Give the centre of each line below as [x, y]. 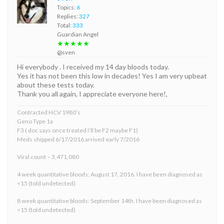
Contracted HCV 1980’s [49, 112]
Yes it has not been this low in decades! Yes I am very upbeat [112, 75]
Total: [65, 25]
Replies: [68, 16]
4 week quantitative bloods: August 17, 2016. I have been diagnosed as [110, 174]
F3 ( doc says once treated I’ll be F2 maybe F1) [77, 130]
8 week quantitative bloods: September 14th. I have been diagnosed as [109, 200]
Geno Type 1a [35, 121]
